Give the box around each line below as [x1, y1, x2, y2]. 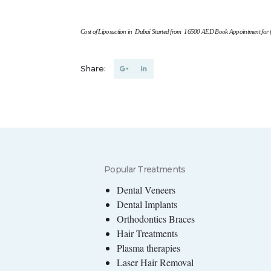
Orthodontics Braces [117, 212, 195, 226]
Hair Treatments [117, 227, 178, 240]
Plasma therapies [117, 241, 180, 255]
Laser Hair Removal [117, 256, 194, 269]
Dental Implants [117, 198, 177, 211]
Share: [80, 64, 106, 74]
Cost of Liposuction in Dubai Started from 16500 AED [80, 28, 215, 36]
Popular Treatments [104, 163, 186, 175]
